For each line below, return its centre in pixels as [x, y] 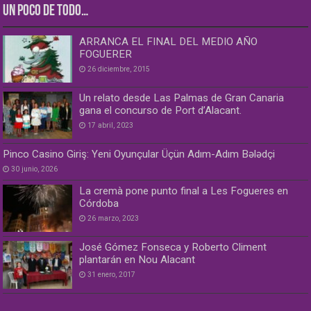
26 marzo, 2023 [114, 219]
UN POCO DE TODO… [46, 11]
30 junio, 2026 [35, 169]
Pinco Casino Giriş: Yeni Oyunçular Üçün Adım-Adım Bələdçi [139, 154]
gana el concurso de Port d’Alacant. [161, 111]
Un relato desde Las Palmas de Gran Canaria [182, 98]
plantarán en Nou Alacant [137, 260]
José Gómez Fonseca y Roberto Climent [173, 247]
